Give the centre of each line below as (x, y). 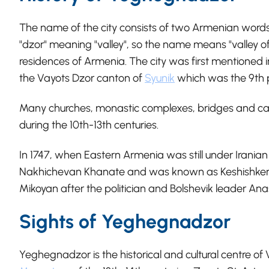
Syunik (160, 78)
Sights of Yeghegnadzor (125, 221)
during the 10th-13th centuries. (89, 125)
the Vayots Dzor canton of (82, 78)
